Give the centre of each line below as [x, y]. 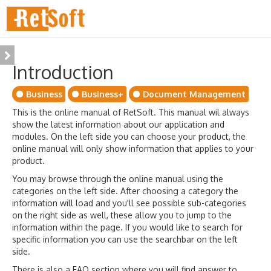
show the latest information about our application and [118, 124]
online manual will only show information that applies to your [133, 149]
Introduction [63, 72]
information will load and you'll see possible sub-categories [129, 203]
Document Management [194, 94]
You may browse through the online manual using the [118, 179]
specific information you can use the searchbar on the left [125, 239]
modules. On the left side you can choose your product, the [129, 136]
